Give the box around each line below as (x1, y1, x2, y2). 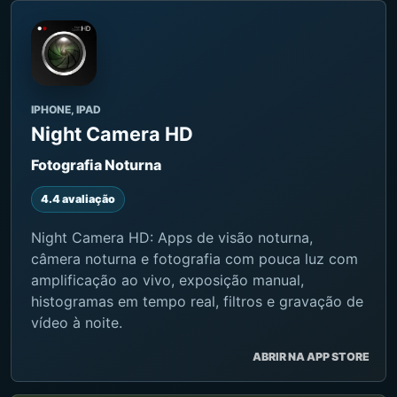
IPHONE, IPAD (31, 103, 101, 117)
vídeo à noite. (31, 314, 122, 332)
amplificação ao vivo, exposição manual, (31, 271, 304, 290)
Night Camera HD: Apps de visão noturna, (31, 229, 313, 247)
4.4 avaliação (41, 192, 115, 206)
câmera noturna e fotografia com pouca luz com (31, 250, 358, 269)
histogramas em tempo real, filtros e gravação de (31, 292, 363, 311)
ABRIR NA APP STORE (253, 350, 370, 364)
